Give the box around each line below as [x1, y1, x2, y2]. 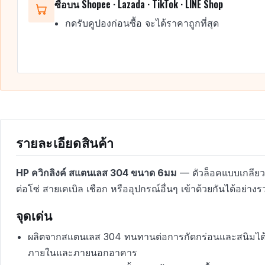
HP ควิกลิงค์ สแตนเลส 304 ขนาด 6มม [15, 166, 177, 179]
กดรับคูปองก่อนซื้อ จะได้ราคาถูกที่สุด [64, 17, 219, 30]
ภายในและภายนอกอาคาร [27, 247, 137, 259]
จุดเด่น [15, 205, 53, 224]
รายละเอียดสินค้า [15, 132, 114, 151]
